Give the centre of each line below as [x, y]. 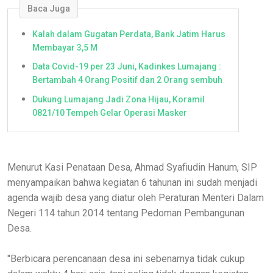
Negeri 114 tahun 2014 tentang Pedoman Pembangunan [126, 213]
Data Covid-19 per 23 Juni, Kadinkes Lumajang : [127, 67]
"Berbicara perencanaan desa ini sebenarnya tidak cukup [126, 258]
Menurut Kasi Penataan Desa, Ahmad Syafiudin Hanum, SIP [132, 167]
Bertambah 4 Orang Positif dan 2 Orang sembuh [127, 80]
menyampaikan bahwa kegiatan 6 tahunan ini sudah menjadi [132, 182]
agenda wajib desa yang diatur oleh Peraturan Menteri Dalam [136, 197]
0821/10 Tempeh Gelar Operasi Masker [110, 112]
